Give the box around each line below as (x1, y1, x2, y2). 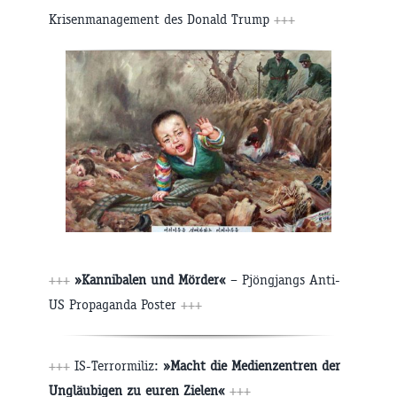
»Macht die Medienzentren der (163, 357, 340, 375)
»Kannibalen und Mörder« (74, 271, 226, 289)
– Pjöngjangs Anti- (226, 271, 340, 289)
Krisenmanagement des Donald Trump (49, 11, 274, 28)
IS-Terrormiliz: (74, 357, 163, 375)
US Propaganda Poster (49, 296, 181, 314)
